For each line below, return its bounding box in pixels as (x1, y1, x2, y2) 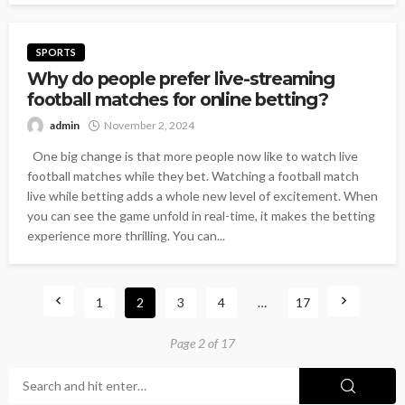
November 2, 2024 (104, 118, 194, 132)
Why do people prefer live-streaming (27, 67, 334, 89)
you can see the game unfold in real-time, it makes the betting (27, 207, 375, 223)
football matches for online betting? (27, 88, 328, 110)
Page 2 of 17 (170, 334, 235, 351)
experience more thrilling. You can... (27, 227, 225, 243)
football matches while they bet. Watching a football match (27, 167, 359, 184)
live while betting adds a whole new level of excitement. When (27, 187, 378, 203)
